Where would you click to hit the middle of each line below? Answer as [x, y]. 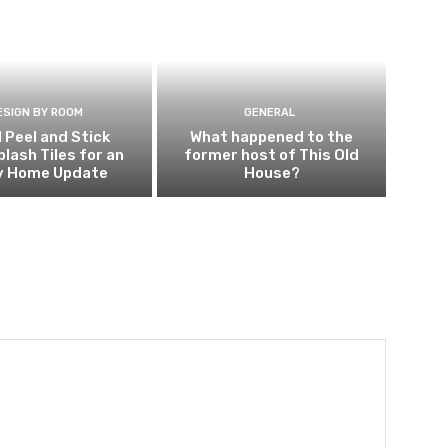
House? [271, 173]
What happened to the [272, 137]
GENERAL [269, 113]
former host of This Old [272, 155]
